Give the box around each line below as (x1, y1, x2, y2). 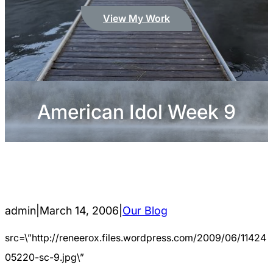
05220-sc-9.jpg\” (5, 251, 84, 263)
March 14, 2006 (40, 204, 119, 217)
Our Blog (122, 204, 168, 217)
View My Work (103, 12, 170, 25)
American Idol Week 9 (37, 99, 236, 124)
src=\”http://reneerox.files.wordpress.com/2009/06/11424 (5, 232, 266, 244)
